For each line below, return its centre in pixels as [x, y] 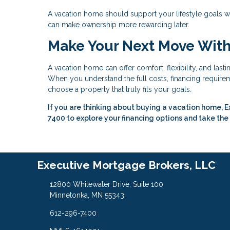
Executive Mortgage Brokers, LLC [126, 165]
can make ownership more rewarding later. [119, 24]
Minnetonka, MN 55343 [87, 195]
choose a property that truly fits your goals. [120, 90]
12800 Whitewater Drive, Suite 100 [106, 185]
